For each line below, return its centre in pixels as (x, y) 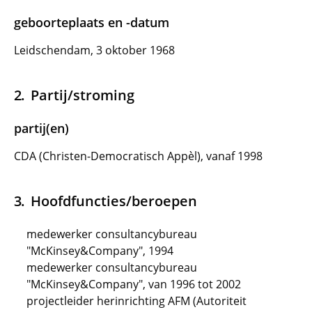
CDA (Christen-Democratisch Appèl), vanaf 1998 (138, 156)
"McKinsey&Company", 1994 (100, 251)
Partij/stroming (82, 95)
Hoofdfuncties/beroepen (114, 201)
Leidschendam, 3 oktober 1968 (94, 50)
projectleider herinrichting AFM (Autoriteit (136, 301)
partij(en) (41, 128)
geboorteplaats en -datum (92, 22)
